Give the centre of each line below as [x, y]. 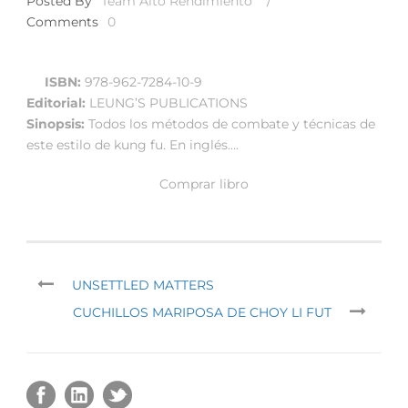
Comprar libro [204, 184]
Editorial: [56, 102]
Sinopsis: [57, 123]
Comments [62, 21]
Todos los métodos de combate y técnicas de [232, 123]
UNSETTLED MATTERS [143, 285]
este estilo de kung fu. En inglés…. [133, 144]
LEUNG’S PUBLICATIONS [167, 102]
